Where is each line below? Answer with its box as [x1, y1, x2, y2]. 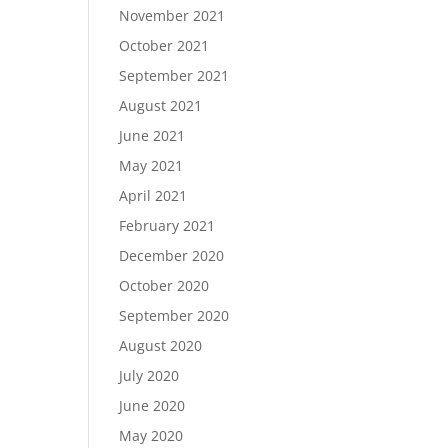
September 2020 [119, 306, 230, 325]
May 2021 [119, 156, 184, 175]
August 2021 [119, 96, 203, 115]
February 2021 [119, 216, 216, 235]
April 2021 [119, 186, 188, 205]
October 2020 [119, 276, 210, 295]
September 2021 [119, 66, 230, 85]
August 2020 [119, 336, 203, 355]
